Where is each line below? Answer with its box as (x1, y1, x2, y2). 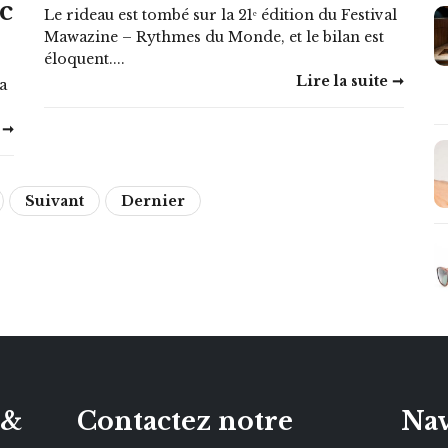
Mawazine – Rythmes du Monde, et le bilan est (44, 27, 384, 46)
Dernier (121, 191, 185, 210)
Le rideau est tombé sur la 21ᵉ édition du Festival (44, 5, 397, 24)
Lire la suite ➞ (296, 71, 404, 90)
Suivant (25, 191, 84, 210)
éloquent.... (44, 49, 125, 68)
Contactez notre (76, 406, 293, 438)
